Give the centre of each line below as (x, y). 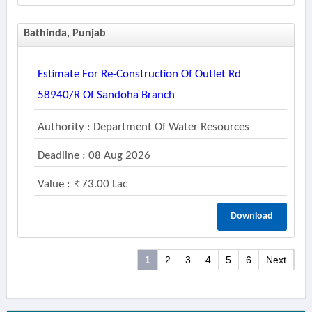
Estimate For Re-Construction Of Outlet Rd (139, 74)
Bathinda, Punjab (64, 33)
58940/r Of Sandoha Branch (106, 95)
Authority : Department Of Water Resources (143, 127)
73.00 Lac (104, 184)
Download (252, 216)
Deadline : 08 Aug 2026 (94, 156)
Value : (55, 184)
